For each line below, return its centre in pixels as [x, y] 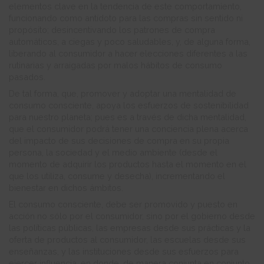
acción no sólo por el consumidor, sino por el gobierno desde [132, 216]
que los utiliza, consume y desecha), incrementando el [117, 176]
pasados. [27, 77]
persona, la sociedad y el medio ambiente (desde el [113, 153]
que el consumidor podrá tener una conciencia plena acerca [128, 129]
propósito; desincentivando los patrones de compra [112, 30]
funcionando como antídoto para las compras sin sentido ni [126, 18]
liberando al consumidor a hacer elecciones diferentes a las [128, 54]
